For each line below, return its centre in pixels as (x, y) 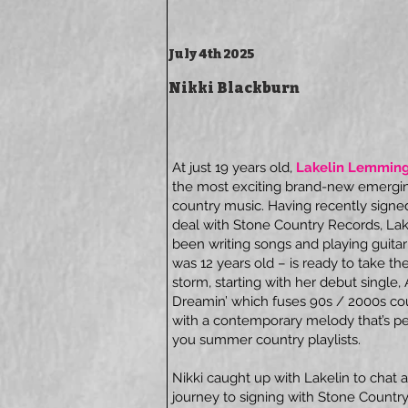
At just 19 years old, (234, 168)
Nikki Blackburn (234, 88)
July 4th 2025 (211, 55)
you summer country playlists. (266, 340)
